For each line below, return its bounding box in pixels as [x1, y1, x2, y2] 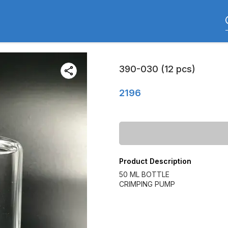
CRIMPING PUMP [119, 180, 175, 188]
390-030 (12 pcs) [119, 64, 195, 74]
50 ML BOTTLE [119, 170, 169, 179]
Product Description [119, 157, 191, 165]
